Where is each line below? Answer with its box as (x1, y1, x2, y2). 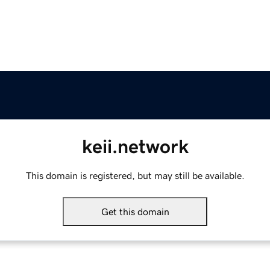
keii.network (81, 137, 189, 157)
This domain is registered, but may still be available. (25, 171, 245, 181)
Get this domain (101, 207, 169, 217)
